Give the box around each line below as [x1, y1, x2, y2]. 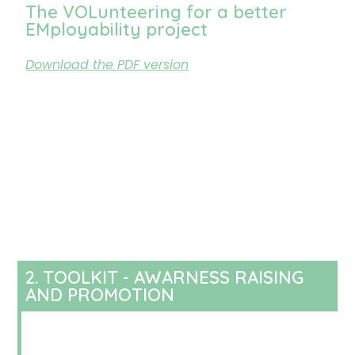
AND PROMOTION [25, 284, 175, 306]
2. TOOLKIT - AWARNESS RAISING [25, 266, 304, 288]
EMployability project [25, 18, 208, 40]
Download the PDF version [25, 55, 189, 74]
